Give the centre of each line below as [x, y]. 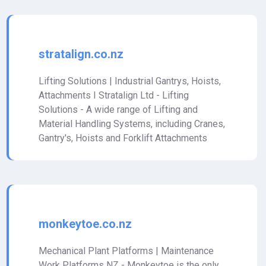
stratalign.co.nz [81, 54]
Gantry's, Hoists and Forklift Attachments [123, 138]
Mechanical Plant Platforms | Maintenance [126, 251]
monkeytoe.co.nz [85, 224]
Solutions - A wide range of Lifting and [118, 110]
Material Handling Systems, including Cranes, [132, 124]
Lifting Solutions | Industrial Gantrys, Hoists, [130, 81]
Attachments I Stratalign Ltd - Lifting [114, 95]
